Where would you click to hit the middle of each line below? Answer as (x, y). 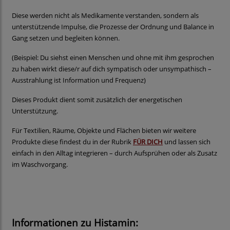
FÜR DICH (148, 142)
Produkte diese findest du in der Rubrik (72, 142)
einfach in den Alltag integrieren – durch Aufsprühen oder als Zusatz (114, 153)
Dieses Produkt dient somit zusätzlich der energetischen (97, 100)
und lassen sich (187, 142)
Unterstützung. (35, 111)
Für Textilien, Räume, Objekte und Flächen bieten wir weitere (104, 131)
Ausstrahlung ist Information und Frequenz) (80, 80)
